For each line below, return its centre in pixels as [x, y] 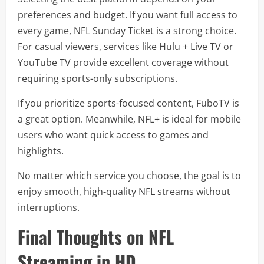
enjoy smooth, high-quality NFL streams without [124, 191]
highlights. [41, 151]
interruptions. [49, 207]
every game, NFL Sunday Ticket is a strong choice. [127, 30]
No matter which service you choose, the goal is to [129, 175]
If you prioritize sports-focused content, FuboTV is [128, 103]
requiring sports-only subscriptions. [98, 78]
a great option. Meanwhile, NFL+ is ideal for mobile [129, 119]
